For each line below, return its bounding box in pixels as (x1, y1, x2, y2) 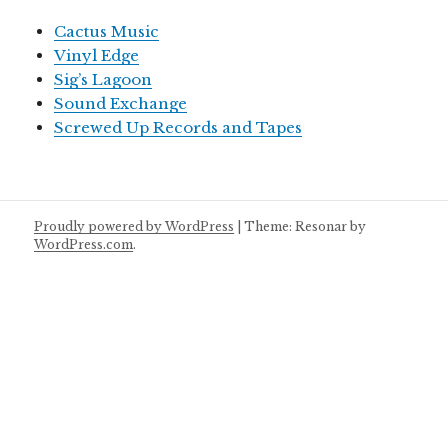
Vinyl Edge (54, 46, 140, 66)
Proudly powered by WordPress (34, 219, 235, 235)
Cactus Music (54, 22, 160, 42)
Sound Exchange (54, 94, 188, 114)
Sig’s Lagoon (54, 70, 153, 90)
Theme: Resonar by (244, 219, 367, 235)
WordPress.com (34, 237, 134, 253)
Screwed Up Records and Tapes (54, 118, 303, 138)
